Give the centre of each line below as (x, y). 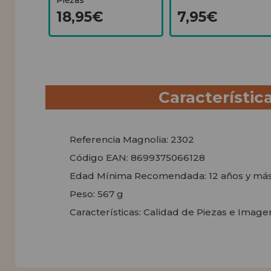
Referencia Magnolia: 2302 (132, 139)
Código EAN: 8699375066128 (137, 157)
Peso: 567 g (96, 194)
